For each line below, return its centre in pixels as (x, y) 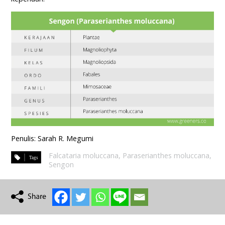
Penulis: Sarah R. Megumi (52, 139)
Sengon (62, 165)
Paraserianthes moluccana (166, 156)
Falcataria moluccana (84, 156)
